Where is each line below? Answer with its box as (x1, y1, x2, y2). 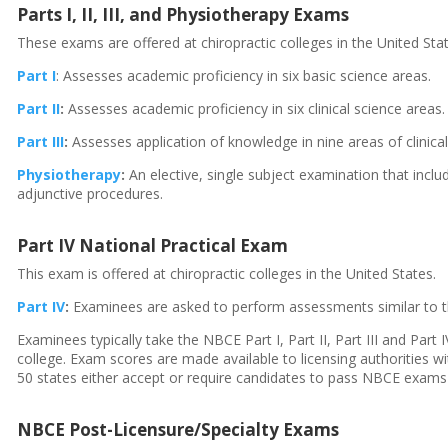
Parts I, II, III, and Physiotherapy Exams (17, 3, 350, 26)
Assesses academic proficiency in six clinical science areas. (68, 99, 446, 118)
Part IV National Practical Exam (17, 234, 289, 257)
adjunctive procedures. (17, 184, 164, 203)
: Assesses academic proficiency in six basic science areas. (56, 66, 432, 85)
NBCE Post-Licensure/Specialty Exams (17, 418, 340, 441)
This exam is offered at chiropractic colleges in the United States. (17, 264, 437, 283)
